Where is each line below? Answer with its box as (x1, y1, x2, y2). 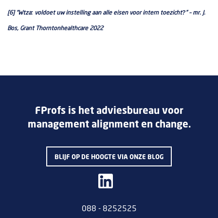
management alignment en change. (27, 120, 191, 129)
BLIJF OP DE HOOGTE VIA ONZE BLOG (54, 154, 163, 161)
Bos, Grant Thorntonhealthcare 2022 (7, 25, 103, 31)
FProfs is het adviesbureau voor (35, 106, 183, 116)
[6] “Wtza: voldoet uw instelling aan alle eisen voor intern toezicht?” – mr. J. (7, 10, 205, 16)
